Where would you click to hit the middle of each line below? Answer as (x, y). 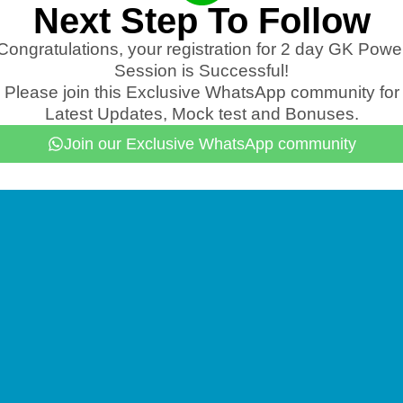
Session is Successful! (201, 70)
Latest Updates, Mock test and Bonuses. (201, 113)
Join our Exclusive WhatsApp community (210, 143)
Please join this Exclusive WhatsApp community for (201, 92)
